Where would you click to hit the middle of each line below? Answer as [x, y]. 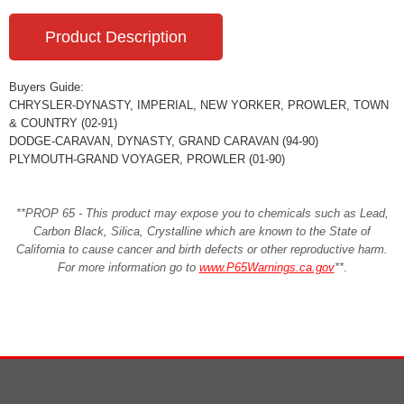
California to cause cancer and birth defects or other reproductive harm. [202, 249]
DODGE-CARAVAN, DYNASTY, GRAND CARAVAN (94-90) [164, 141]
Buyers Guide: [46, 87]
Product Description [116, 37]
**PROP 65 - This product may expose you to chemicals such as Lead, [202, 213]
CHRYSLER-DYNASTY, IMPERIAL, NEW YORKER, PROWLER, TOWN [199, 105]
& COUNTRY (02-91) [63, 123]
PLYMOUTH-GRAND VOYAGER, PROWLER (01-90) [147, 159]
